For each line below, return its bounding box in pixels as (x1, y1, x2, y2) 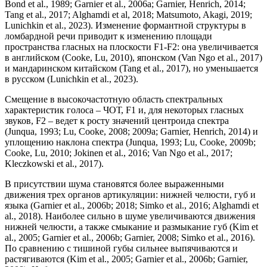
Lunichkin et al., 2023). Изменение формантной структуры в (5, 20, 246, 30)
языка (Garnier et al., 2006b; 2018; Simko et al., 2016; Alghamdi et (5, 200, 259, 210)
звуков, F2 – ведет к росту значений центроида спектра (5, 115, 229, 126)
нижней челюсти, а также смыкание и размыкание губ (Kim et (5, 221, 258, 232)
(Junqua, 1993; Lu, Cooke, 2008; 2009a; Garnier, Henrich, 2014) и (5, 126, 258, 136)
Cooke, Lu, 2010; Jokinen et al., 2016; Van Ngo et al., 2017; (5, 147, 232, 158)
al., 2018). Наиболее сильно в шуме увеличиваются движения (5, 210, 255, 221)
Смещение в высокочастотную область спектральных (5, 94, 223, 104)
